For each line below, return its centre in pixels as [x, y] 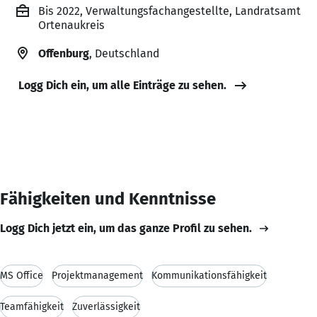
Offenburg [64, 53]
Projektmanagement [97, 275]
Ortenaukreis [71, 25]
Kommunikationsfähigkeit [209, 275]
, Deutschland [124, 53]
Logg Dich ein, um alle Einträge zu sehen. [122, 85]
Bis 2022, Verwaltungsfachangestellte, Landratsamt [169, 11]
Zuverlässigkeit [106, 306]
